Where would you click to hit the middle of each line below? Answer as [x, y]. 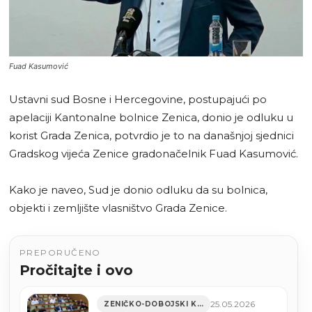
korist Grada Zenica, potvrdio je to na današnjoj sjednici [151, 136]
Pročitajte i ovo [76, 271]
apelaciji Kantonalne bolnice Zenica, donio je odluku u [151, 118]
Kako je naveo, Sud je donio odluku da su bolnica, [138, 190]
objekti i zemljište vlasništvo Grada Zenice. [118, 208]
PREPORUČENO [60, 253]
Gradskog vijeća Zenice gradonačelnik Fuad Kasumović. [154, 154]
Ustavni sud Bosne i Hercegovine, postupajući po [138, 100]
